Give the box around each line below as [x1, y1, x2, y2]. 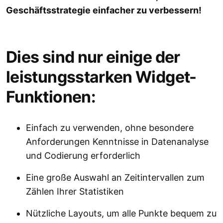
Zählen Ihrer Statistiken [26, 186, 124, 197]
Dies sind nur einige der [6, 47, 180, 67]
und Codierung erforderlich [26, 150, 140, 161]
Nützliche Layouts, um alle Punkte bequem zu [26, 208, 217, 219]
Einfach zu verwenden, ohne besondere [26, 122, 194, 133]
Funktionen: [6, 87, 96, 107]
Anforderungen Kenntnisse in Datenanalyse [26, 136, 209, 147]
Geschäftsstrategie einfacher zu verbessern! [6, 5, 202, 16]
